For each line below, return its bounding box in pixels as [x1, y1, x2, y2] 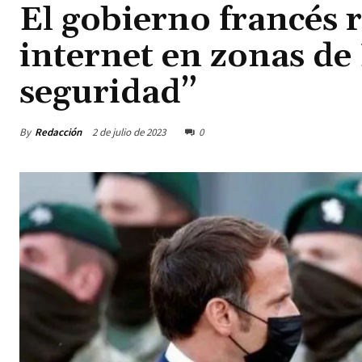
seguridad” [19, 72, 197, 115]
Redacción [35, 124, 82, 139]
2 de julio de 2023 [92, 125, 166, 140]
